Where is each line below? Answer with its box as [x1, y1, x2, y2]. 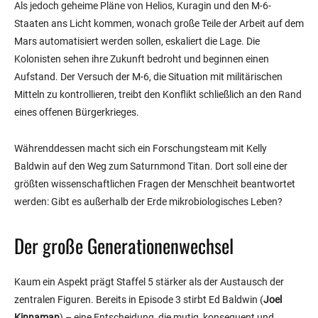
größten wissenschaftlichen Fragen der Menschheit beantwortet [14, 178, 295, 190]
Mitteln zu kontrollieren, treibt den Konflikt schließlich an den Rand [14, 89, 302, 101]
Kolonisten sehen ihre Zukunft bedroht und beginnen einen [14, 53, 269, 65]
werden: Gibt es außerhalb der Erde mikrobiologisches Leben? [14, 196, 283, 208]
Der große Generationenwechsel [14, 231, 234, 261]
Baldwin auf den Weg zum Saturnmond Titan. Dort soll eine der [14, 160, 287, 172]
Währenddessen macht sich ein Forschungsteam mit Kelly [14, 143, 267, 155]
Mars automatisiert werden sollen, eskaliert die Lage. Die [14, 35, 260, 48]
